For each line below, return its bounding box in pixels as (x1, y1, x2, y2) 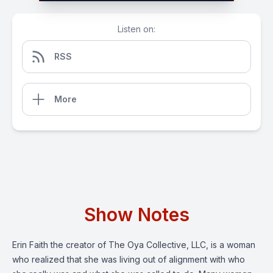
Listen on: (118, 24, 155, 34)
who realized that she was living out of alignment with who (12, 254, 245, 264)
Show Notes (83, 204, 190, 225)
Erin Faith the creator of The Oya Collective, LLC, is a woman (12, 239, 255, 250)
